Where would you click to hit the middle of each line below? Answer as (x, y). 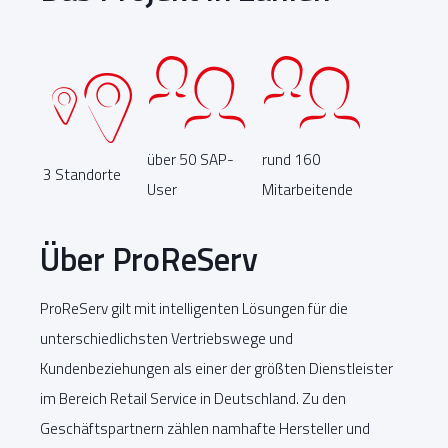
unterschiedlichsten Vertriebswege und (166, 338)
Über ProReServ (149, 259)
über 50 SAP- (190, 159)
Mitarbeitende (307, 189)
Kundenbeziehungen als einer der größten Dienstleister (216, 368)
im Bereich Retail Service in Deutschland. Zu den (193, 398)
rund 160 (291, 159)
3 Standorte (82, 174)
